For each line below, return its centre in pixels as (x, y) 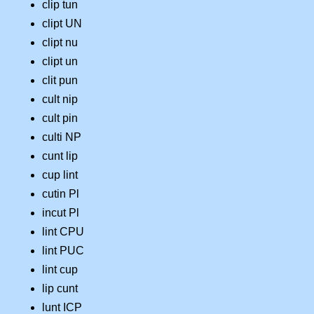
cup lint (60, 175)
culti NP (62, 137)
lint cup (60, 269)
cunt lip (60, 156)
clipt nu (60, 42)
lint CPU (63, 231)
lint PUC (63, 250)
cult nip (60, 99)
